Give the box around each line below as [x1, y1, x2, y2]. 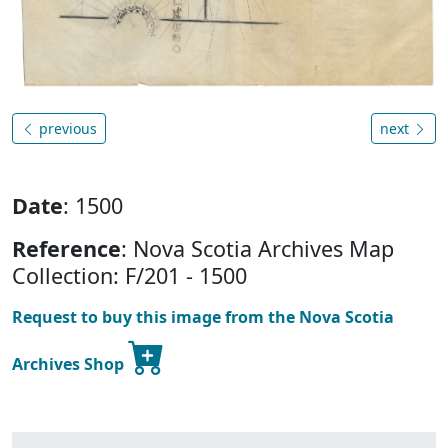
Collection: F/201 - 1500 [12, 261, 247, 291]
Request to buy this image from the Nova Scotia [12, 306, 394, 329]
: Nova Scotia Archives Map [121, 234, 394, 264]
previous [35, 119, 97, 139]
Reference [12, 234, 121, 264]
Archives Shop [12, 353, 128, 376]
